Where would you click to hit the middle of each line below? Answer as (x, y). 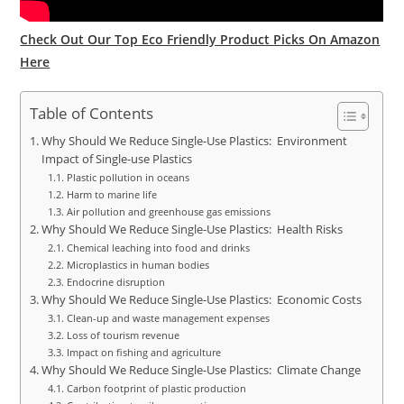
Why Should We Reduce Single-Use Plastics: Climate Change (201, 370)
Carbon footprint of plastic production (156, 388)
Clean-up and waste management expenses (168, 317)
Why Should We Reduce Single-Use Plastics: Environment (194, 141)
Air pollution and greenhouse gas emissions (168, 211)
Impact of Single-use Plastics (116, 159)
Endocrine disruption (115, 281)
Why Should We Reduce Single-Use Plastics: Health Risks (192, 229)
